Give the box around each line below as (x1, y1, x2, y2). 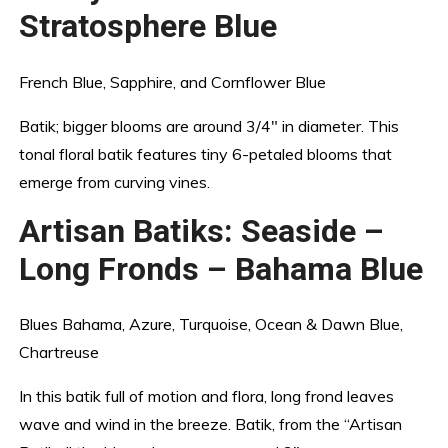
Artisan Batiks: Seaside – (19, 211, 385, 250)
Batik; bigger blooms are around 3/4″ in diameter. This (19, 115, 400, 136)
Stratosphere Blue (19, 7, 278, 46)
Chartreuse (19, 342, 100, 363)
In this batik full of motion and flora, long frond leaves (19, 386, 395, 407)
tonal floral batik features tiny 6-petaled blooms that (19, 143, 393, 164)
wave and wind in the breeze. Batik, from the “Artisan (19, 414, 403, 435)
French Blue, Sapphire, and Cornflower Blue (19, 71, 327, 92)
